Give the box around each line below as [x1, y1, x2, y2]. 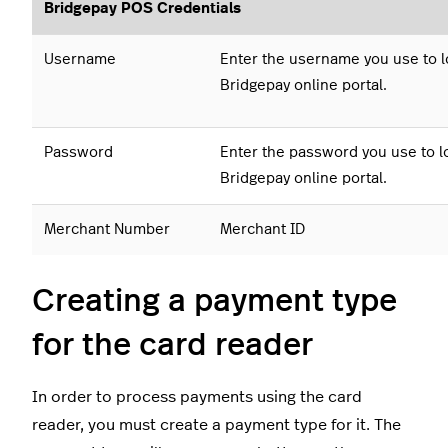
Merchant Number [44, 222, 170, 238]
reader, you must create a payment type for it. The [32, 417, 401, 434]
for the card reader [32, 329, 313, 362]
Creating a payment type [32, 285, 397, 318]
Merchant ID [220, 222, 305, 238]
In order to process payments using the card [32, 389, 362, 406]
